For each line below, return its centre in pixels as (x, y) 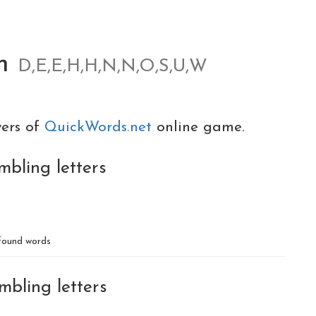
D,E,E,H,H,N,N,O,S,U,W (113, 67)
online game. (201, 127)
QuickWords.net (101, 127)
